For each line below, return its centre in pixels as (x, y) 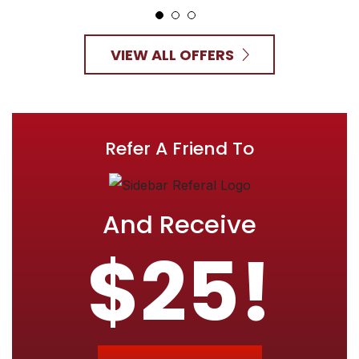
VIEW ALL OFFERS (172, 54)
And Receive (179, 224)
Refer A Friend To (179, 149)
